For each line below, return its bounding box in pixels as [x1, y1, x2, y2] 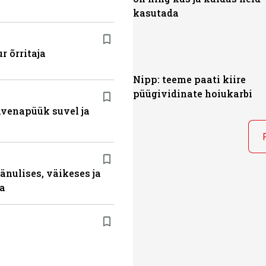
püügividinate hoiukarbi [133, 87, 252, 100]
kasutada [133, 7, 179, 19]
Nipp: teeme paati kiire [133, 73, 246, 85]
